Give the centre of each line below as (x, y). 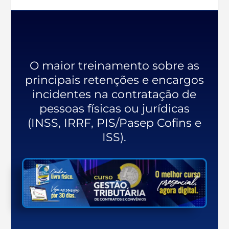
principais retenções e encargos (114, 80)
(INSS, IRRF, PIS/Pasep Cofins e (114, 123)
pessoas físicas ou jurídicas (114, 108)
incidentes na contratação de (114, 94)
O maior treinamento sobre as (114, 65)
